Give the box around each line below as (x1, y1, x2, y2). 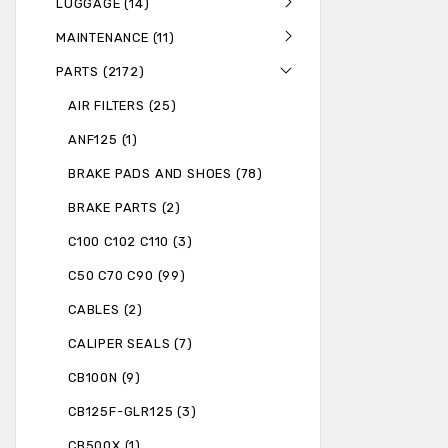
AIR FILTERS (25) (68, 98, 177, 114)
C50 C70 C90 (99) (68, 268, 186, 284)
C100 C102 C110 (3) (68, 234, 193, 250)
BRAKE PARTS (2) (68, 200, 181, 216)
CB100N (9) (68, 370, 141, 386)
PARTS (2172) (56, 64, 145, 80)
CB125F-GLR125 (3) (68, 404, 197, 420)
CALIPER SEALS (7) (68, 336, 193, 352)
